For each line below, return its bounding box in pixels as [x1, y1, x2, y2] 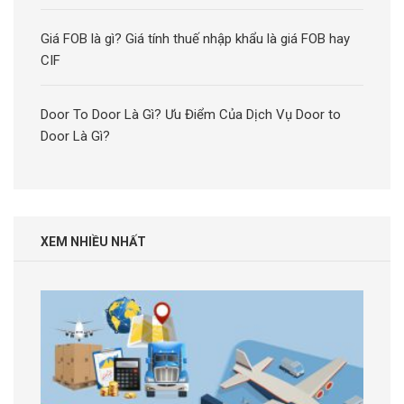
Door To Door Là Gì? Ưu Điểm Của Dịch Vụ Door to [41, 106, 341, 123]
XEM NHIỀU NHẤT [41, 234, 146, 249]
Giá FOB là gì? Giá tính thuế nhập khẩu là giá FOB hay [41, 31, 350, 47]
